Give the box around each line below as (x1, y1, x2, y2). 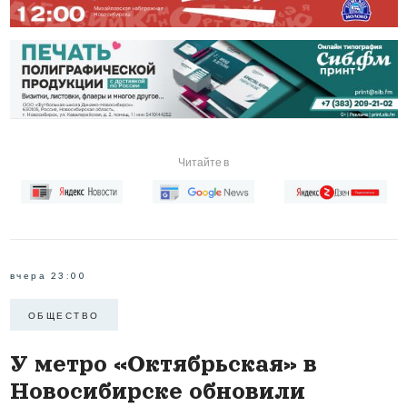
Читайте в (178, 154, 229, 169)
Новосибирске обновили (9, 379, 305, 404)
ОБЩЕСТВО (27, 309, 100, 321)
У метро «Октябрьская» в (9, 352, 317, 377)
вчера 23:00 (9, 270, 86, 282)
